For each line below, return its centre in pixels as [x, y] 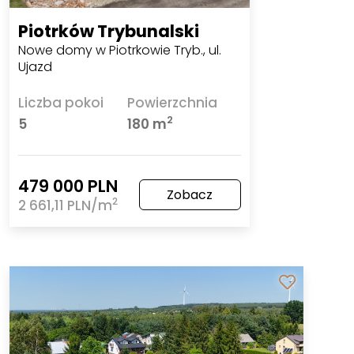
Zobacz [190, 194]
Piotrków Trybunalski [109, 32]
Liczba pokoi [61, 102]
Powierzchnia [172, 102]
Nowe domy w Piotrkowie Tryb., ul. [120, 51]
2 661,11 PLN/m [66, 205]
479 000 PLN [68, 186]
